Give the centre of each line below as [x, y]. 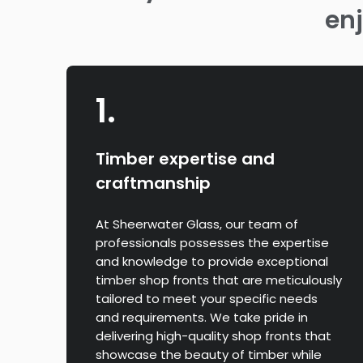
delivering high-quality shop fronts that [214, 335]
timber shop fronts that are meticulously [219, 280]
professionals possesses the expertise [212, 242]
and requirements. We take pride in [202, 317]
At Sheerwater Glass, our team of [197, 224]
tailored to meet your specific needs [207, 298]
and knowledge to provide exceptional [212, 261]
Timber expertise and [185, 158]
